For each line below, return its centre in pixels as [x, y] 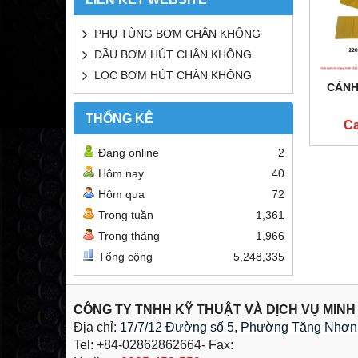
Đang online [129, 152]
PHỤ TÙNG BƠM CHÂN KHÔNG [177, 33]
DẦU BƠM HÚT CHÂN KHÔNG [173, 54]
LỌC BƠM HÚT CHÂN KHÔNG [173, 75]
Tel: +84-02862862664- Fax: [155, 344]
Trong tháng [129, 235]
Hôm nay [121, 173]
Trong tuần [126, 215]
